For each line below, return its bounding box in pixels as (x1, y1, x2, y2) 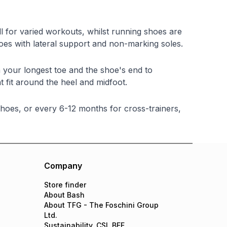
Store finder (44, 180, 87, 189)
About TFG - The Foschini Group (44, 201, 159, 209)
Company (44, 161, 83, 171)
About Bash (44, 191, 85, 199)
